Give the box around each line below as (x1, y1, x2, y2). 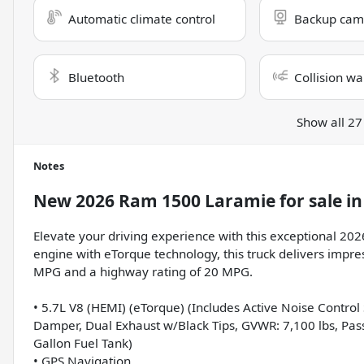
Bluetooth (68, 68, 124, 85)
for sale (275, 188, 342, 212)
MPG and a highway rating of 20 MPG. (33, 262, 253, 279)
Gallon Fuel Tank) (33, 334, 132, 351)
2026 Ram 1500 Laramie (76, 188, 275, 212)
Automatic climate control (68, 10, 215, 27)
